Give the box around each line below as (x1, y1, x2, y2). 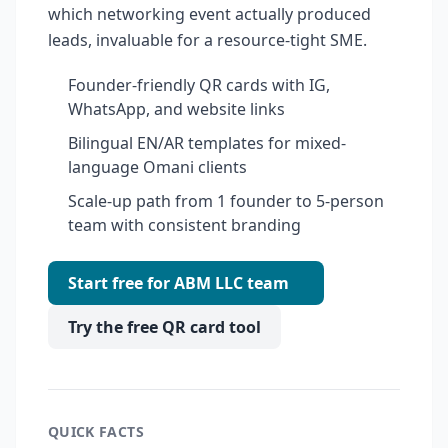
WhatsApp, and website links (68, 98, 285, 120)
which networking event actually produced (48, 3, 371, 25)
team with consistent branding (68, 214, 301, 236)
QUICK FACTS (48, 422, 144, 441)
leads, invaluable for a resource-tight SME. (48, 29, 367, 51)
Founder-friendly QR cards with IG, (68, 74, 330, 96)
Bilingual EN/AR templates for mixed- (68, 132, 346, 154)
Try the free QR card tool (68, 316, 261, 338)
